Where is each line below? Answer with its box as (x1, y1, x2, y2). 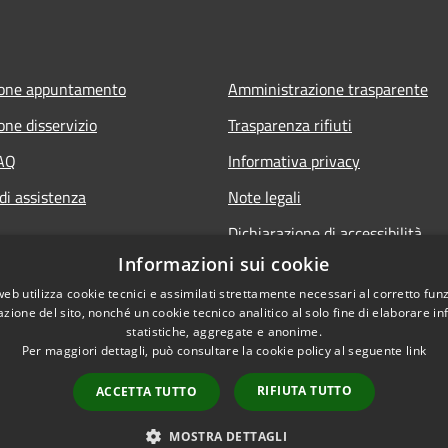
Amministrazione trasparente (228, 76, 428, 101)
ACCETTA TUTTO (95, 383, 197, 400)
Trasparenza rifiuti (228, 112, 352, 137)
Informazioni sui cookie (118, 252, 330, 276)
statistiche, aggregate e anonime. (126, 323, 322, 340)
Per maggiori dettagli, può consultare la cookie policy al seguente (21, 342, 406, 359)
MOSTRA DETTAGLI (169, 428, 288, 445)
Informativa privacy (228, 148, 360, 173)
